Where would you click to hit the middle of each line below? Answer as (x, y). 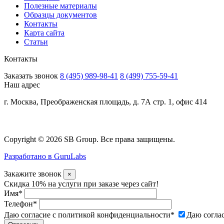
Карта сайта (44, 32)
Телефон (18, 203)
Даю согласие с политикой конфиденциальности (87, 214)
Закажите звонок (33, 173)
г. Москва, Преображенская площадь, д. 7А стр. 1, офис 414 (105, 101)
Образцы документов (60, 14)
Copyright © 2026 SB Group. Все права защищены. (89, 139)
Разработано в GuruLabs (45, 156)
